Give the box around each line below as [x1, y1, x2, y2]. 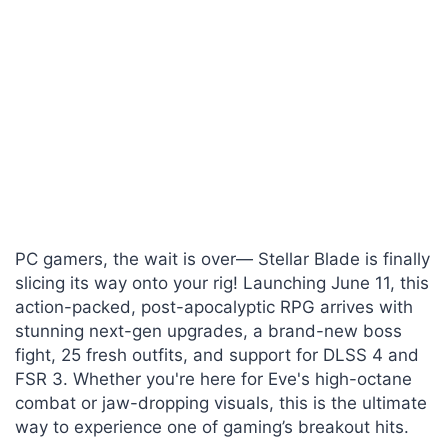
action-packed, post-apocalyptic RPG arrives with [15, 297, 413, 317]
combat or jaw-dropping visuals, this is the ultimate [15, 393, 427, 413]
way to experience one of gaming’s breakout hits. [15, 417, 409, 437]
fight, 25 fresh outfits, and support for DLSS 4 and [15, 345, 419, 365]
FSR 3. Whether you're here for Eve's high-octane [15, 369, 412, 389]
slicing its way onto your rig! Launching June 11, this [15, 273, 429, 293]
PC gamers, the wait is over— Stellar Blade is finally [15, 249, 430, 269]
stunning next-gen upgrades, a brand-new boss [15, 321, 402, 341]
